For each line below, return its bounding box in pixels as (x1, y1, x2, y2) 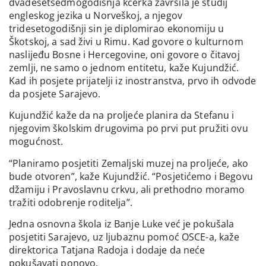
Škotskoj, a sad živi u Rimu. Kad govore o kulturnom (9, 35, 243, 49)
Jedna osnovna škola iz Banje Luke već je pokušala (9, 217, 235, 231)
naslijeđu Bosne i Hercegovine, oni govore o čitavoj (9, 48, 240, 62)
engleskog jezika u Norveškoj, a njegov (9, 9, 182, 23)
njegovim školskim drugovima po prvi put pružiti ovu (9, 122, 248, 135)
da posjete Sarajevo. (9, 87, 101, 101)
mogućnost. (9, 135, 64, 148)
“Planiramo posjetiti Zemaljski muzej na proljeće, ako (9, 156, 248, 170)
